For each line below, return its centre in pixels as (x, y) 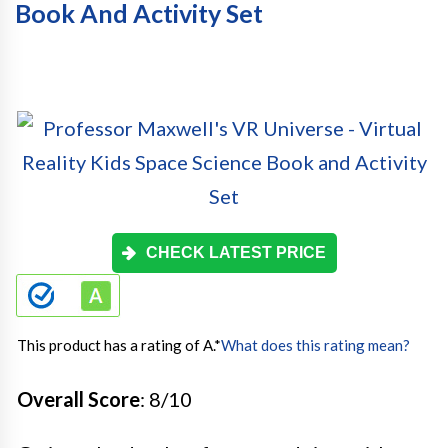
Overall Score (78, 399)
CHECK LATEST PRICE (236, 253)
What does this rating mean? (315, 345)
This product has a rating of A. (115, 345)
